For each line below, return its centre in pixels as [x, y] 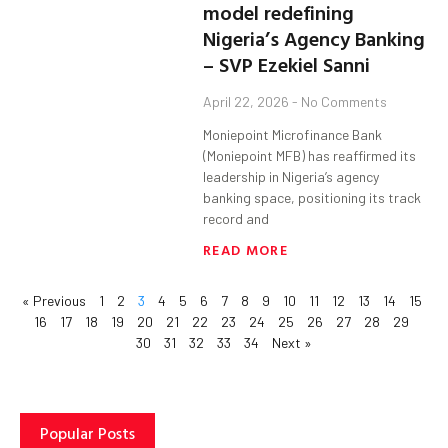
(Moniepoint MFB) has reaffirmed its [310, 156]
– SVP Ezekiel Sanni [287, 64]
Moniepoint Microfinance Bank [293, 135]
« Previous [53, 301]
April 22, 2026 [248, 102]
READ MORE [245, 250]
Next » [292, 343]
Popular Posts [87, 433]
